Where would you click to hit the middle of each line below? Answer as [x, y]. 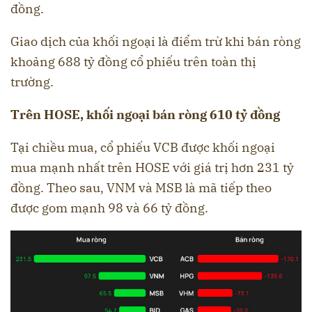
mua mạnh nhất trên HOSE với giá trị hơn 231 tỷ [152, 167]
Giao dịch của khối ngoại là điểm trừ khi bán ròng [156, 41]
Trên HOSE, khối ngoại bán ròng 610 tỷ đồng [147, 114]
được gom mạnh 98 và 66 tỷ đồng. [111, 208]
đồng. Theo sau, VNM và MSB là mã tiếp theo [141, 187]
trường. [33, 81]
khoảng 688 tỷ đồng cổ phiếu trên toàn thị [133, 61]
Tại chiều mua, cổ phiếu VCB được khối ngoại [143, 147]
